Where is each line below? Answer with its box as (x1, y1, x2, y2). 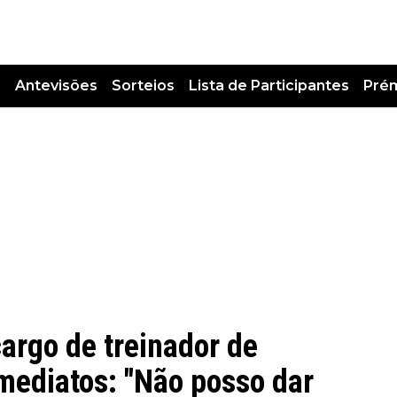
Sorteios (112, 77, 175, 95)
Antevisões (15, 77, 97, 95)
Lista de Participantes (189, 77, 349, 95)
